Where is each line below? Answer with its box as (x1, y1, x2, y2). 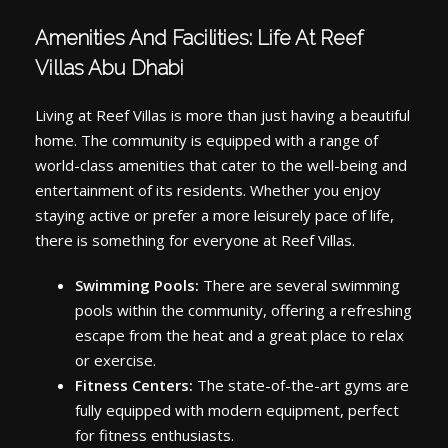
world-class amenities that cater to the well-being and (35, 155, 407, 176)
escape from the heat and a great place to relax (75, 325, 404, 346)
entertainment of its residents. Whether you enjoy (35, 180, 381, 201)
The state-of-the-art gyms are (193, 375, 409, 396)
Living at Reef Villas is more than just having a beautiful (35, 105, 410, 126)
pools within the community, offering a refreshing (75, 300, 412, 321)
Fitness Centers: (75, 375, 193, 396)
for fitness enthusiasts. (75, 425, 234, 446)
